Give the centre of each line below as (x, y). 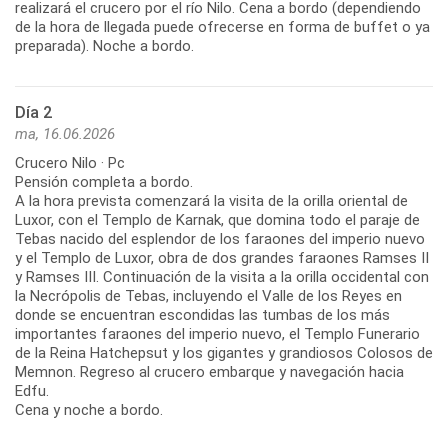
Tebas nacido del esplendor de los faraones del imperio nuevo (220, 238)
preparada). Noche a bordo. (104, 45)
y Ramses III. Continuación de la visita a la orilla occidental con (222, 276)
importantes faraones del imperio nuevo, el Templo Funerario (217, 333)
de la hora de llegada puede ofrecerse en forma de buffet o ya (222, 26)
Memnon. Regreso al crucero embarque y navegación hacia (209, 371)
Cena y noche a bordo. (89, 409)
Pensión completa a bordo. (104, 181)
